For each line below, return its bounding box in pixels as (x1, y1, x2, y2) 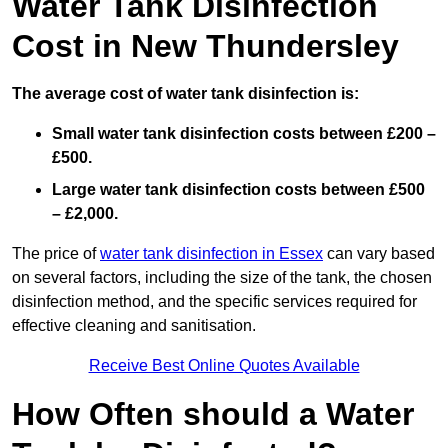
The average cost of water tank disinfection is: (12, 85, 359, 103)
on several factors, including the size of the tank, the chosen (12, 269, 432, 287)
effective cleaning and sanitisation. (12, 317, 256, 335)
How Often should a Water (12, 396, 414, 433)
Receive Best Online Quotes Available (88, 357, 360, 375)
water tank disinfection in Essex (100, 245, 323, 263)
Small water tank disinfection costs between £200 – (52, 125, 436, 143)
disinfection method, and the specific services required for (12, 293, 417, 311)
